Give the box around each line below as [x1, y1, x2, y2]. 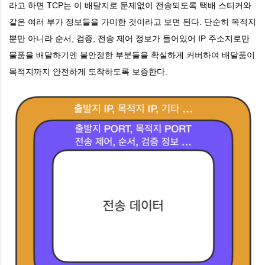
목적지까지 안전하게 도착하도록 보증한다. [9, 66, 167, 76]
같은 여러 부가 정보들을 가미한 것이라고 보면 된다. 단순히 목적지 [9, 17, 256, 27]
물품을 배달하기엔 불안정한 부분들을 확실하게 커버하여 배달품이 [9, 50, 255, 60]
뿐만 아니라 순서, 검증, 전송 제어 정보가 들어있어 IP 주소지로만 [9, 33, 250, 43]
